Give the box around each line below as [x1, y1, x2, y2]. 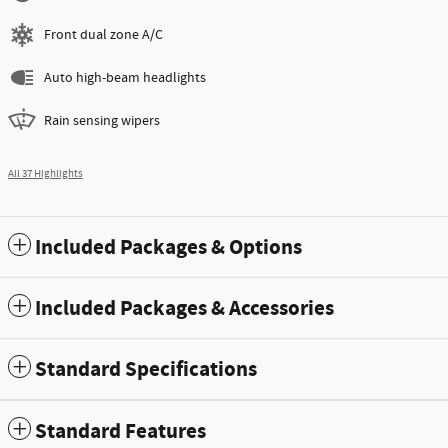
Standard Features [35, 417, 206, 446]
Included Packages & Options [35, 233, 302, 262]
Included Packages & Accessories [35, 294, 334, 323]
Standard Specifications [35, 355, 257, 384]
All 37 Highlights [8, 166, 83, 181]
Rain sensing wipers [44, 111, 160, 130]
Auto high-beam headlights [44, 68, 206, 87]
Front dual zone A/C [44, 25, 163, 44]
